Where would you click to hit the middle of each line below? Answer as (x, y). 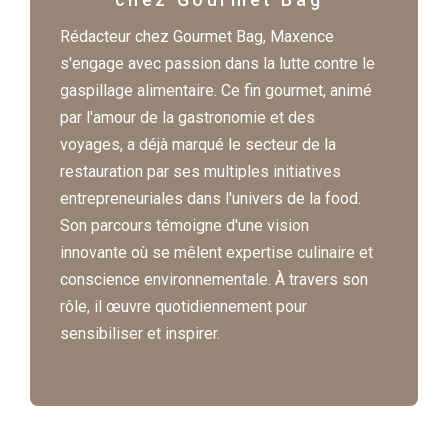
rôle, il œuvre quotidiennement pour (183, 306)
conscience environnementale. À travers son (214, 279)
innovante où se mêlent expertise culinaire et (216, 252)
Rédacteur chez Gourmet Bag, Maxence (197, 36)
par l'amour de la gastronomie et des (187, 117)
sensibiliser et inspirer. (140, 333)
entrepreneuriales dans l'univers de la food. (210, 198)
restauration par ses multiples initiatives (200, 171)
